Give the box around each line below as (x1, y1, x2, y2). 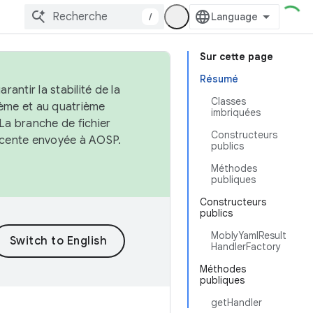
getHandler (211, 296, 262, 309)
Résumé (200, 73, 238, 85)
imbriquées (211, 106, 261, 119)
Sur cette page (200, 50, 273, 63)
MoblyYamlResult (211, 229, 286, 242)
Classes (211, 95, 246, 108)
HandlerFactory (211, 240, 281, 253)
